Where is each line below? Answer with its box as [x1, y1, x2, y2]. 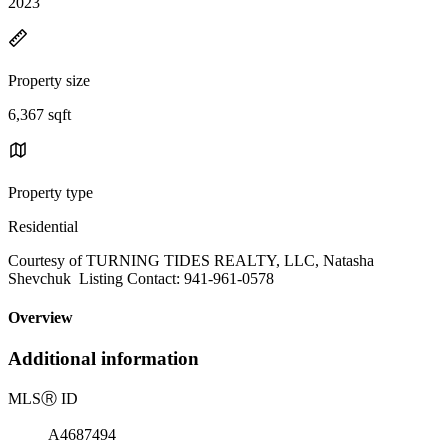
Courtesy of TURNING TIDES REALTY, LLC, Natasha [8, 251, 374, 269]
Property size [8, 71, 90, 89]
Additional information [8, 348, 199, 370]
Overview [8, 309, 73, 327]
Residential [8, 217, 78, 235]
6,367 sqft [8, 105, 71, 123]
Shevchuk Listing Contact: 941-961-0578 [8, 269, 274, 287]
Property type [8, 183, 93, 201]
